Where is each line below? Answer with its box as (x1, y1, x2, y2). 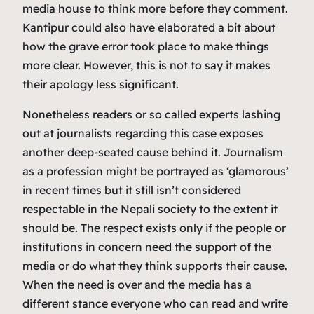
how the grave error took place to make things (22, 39, 269, 53)
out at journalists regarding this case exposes (22, 125, 264, 140)
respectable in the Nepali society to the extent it (22, 201, 278, 216)
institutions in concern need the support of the (22, 239, 271, 254)
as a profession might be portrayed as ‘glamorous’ (22, 163, 289, 178)
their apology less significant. (22, 76, 179, 91)
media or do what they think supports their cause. (22, 258, 287, 273)
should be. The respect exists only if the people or (22, 220, 286, 235)
